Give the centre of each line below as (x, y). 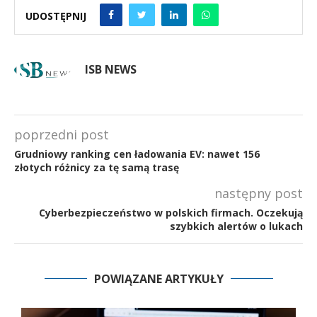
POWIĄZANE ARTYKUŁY (158, 278)
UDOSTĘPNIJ (56, 16)
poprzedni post (62, 134)
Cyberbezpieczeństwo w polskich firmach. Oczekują (171, 212)
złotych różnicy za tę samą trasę (97, 167)
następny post (259, 193)
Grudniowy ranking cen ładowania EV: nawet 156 (137, 154)
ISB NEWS (111, 69)
